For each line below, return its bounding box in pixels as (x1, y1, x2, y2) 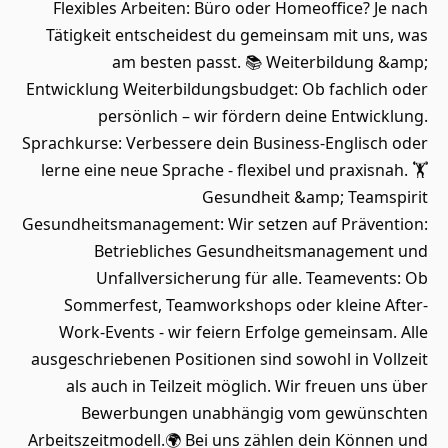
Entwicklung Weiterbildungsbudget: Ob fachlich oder (26, 78, 428, 100)
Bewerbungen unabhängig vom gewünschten (81, 402, 428, 424)
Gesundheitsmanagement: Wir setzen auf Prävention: (22, 213, 428, 235)
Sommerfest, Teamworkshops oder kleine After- (64, 294, 428, 316)
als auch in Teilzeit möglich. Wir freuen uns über (66, 375, 428, 397)
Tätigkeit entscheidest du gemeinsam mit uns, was (46, 24, 428, 46)
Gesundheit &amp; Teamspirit (202, 186, 428, 208)
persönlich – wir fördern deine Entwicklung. (98, 105, 428, 127)
